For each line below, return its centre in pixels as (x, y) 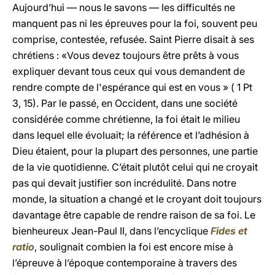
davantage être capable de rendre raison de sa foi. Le (134, 215)
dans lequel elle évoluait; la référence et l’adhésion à (131, 135)
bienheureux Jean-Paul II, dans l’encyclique (111, 231)
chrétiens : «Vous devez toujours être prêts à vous (126, 55)
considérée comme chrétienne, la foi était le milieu (126, 119)
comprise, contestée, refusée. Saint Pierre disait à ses (133, 39)
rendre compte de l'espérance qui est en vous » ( (125, 87)
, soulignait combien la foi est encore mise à (134, 247)
